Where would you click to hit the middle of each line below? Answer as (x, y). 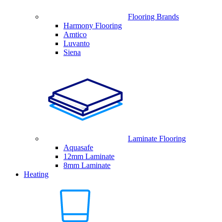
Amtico (75, 34)
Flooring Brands (153, 17)
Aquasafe (78, 147)
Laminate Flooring (157, 139)
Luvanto (77, 43)
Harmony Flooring (93, 26)
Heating (36, 174)
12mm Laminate (89, 156)
